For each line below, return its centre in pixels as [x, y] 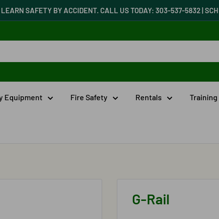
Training [204, 97]
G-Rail [151, 199]
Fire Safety [89, 97]
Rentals [149, 97]
